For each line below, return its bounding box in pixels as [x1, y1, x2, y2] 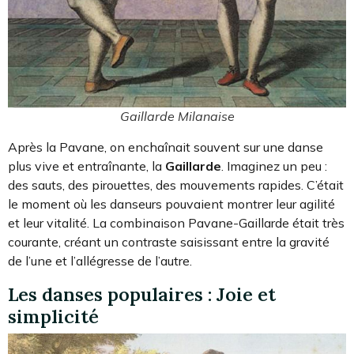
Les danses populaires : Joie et [8, 281, 276, 306]
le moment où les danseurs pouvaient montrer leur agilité [8, 195, 335, 212]
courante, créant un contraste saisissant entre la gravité [8, 233, 330, 250]
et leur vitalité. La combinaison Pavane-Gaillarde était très [8, 214, 345, 231]
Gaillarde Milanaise [119, 107, 235, 124]
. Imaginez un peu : [221, 157, 327, 174]
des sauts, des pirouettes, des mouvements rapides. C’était [8, 176, 344, 193]
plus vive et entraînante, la [8, 157, 165, 174]
